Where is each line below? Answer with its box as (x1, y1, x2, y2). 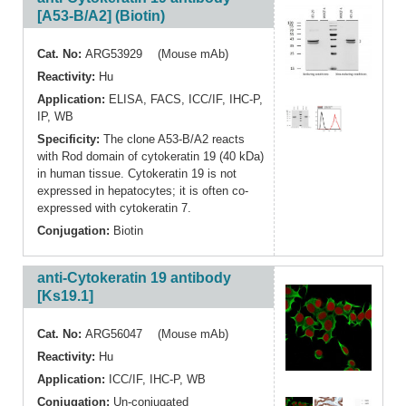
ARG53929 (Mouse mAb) (85, 47, 228, 62)
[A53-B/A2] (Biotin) (37, 8, 165, 24)
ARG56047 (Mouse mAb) (85, 327, 228, 342)
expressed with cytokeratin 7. (37, 201, 191, 216)
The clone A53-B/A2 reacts (103, 132, 245, 147)
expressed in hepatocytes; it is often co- (37, 184, 248, 198)
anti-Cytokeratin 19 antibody (37, 270, 231, 286)
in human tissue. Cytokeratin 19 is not (37, 167, 237, 181)
